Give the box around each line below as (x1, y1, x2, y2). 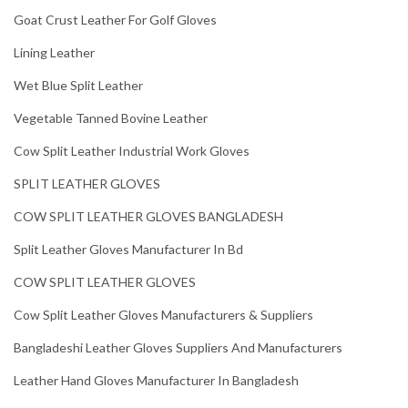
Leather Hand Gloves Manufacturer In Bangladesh (14, 372, 299, 389)
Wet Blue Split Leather (14, 77, 143, 94)
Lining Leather (14, 45, 95, 61)
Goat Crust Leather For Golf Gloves (14, 12, 217, 28)
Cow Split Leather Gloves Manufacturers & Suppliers (14, 307, 313, 323)
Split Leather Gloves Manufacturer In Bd (14, 241, 243, 258)
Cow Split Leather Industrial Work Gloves (14, 143, 250, 159)
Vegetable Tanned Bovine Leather (14, 110, 208, 127)
